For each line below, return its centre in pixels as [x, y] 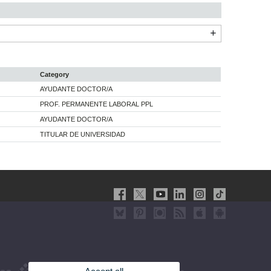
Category [54, 75]
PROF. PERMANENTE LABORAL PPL [96, 104]
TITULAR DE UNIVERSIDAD [83, 135]
